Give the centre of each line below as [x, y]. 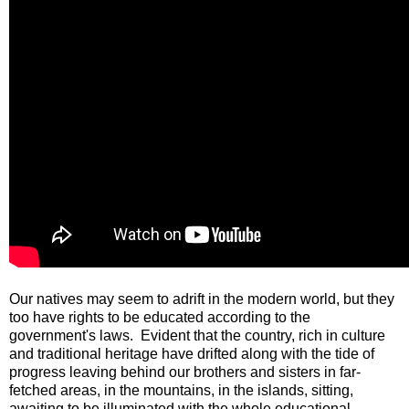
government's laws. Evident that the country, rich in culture [197, 335]
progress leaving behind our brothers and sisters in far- [185, 372]
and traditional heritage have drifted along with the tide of [192, 353]
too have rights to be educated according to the [160, 317]
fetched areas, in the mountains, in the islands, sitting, [181, 390]
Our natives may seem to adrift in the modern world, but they [202, 299]
